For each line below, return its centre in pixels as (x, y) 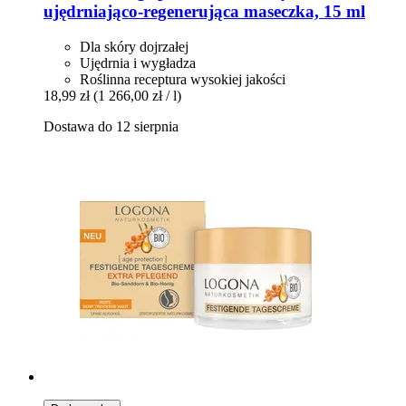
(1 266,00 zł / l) (137, 95)
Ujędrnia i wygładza (138, 63)
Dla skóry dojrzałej (134, 46)
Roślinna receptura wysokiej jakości (183, 79)
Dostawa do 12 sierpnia (111, 126)
